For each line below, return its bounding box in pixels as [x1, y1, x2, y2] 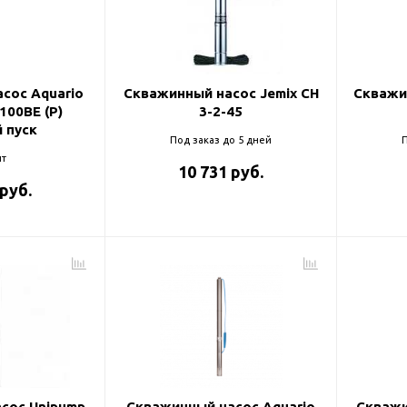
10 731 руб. [178, 163, 263, 181]
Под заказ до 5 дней [170, 134, 272, 145]
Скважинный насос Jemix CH [123, 85, 319, 101]
